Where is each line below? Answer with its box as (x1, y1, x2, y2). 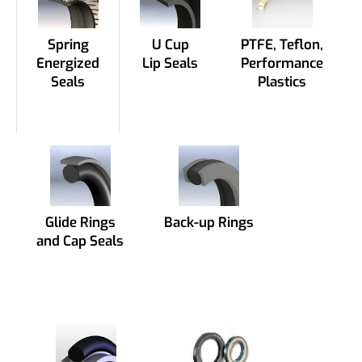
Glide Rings (44, 213, 116, 232)
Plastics (258, 72, 306, 91)
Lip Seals (142, 53, 198, 73)
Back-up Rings (164, 213, 254, 232)
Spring (47, 35, 89, 54)
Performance (241, 53, 323, 73)
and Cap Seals (36, 231, 124, 250)
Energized (36, 53, 99, 73)
